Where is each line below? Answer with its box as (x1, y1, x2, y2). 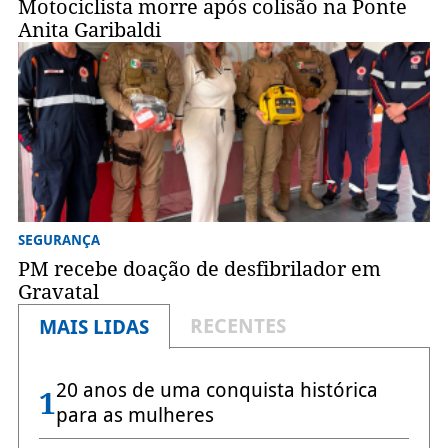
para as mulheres (55, 403, 214, 428)
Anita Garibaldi (17, 18, 161, 43)
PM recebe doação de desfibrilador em (17, 257, 381, 282)
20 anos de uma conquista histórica (55, 378, 378, 403)
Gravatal (17, 280, 99, 305)
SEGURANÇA (17, 232, 100, 249)
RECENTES (189, 314, 286, 339)
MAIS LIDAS (38, 315, 149, 340)
